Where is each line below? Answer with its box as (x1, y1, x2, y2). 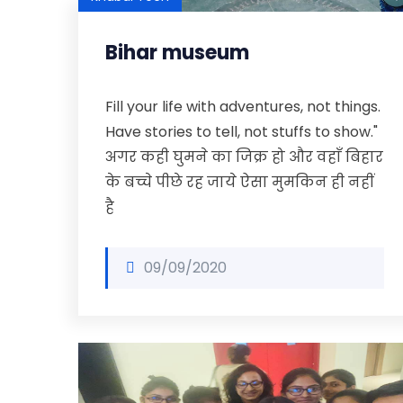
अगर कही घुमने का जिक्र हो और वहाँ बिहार (105, 147, 383, 167)
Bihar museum (105, 39, 249, 67)
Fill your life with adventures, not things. (105, 96, 381, 117)
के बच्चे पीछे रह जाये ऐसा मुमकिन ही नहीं (105, 172, 374, 193)
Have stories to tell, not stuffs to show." (105, 121, 378, 142)
